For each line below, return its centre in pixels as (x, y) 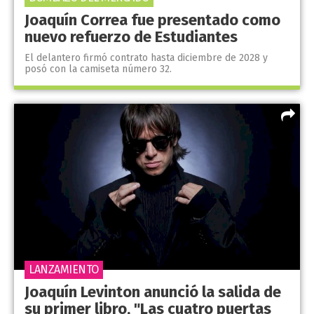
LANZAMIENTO (64, 269)
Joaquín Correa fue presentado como (152, 20)
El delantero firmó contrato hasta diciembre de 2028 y (146, 58)
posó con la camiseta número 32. (98, 69)
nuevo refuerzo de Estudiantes (131, 37)
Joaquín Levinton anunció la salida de (153, 292)
